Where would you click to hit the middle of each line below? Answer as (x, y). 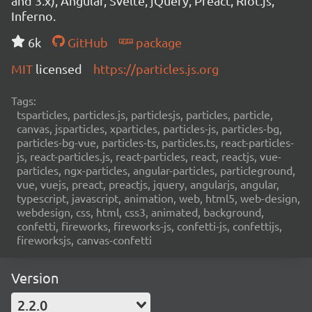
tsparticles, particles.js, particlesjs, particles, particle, (145, 114)
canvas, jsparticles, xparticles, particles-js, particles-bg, (149, 128)
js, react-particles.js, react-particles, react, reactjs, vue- (149, 156)
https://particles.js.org (156, 69)
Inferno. (33, 16)
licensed (59, 69)
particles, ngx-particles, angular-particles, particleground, (156, 170)
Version (35, 278)
